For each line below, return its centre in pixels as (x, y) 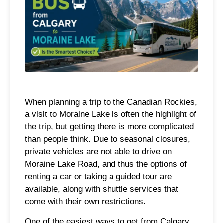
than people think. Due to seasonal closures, (108, 139)
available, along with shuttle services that (102, 189)
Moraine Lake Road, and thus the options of (106, 164)
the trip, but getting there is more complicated (109, 127)
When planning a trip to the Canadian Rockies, (111, 102)
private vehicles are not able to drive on (98, 152)
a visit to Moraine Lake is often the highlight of (111, 114)
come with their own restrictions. (85, 202)
